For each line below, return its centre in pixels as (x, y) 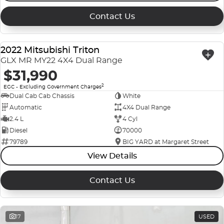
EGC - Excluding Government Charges (52, 87)
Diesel (18, 130)
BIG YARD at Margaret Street (165, 141)
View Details (112, 156)
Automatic (26, 107)
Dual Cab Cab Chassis (42, 95)
